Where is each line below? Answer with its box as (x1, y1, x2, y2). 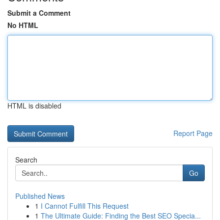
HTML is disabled (7, 101, 61, 110)
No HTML (7, 20, 38, 30)
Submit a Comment (7, 8, 71, 18)
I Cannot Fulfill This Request (41, 201, 129, 211)
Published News (15, 191, 65, 201)
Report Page (173, 128, 213, 138)
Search (15, 155, 37, 165)
